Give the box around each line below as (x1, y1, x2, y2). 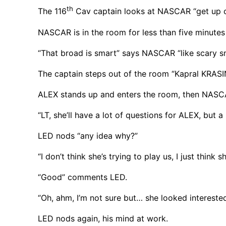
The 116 (38, 6, 67, 17)
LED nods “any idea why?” (38, 130, 138, 141)
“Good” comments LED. (38, 172, 128, 182)
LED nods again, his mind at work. (38, 213, 168, 223)
